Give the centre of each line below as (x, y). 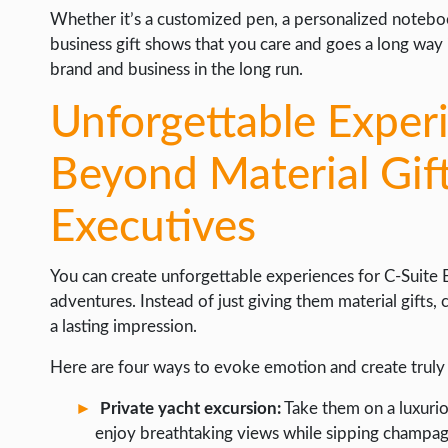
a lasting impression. (123, 326)
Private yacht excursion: (191, 408)
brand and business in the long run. (176, 69)
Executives (153, 228)
